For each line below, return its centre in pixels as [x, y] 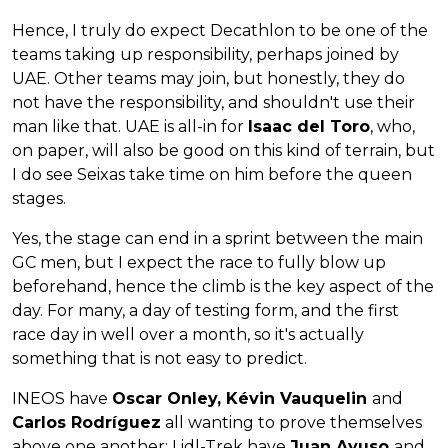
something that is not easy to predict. [159, 359]
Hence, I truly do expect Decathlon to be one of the [220, 31]
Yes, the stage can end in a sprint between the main [217, 239]
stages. [39, 199]
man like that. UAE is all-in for [130, 127]
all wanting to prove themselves [291, 423]
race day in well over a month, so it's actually [188, 335]
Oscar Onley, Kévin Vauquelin [242, 399]
